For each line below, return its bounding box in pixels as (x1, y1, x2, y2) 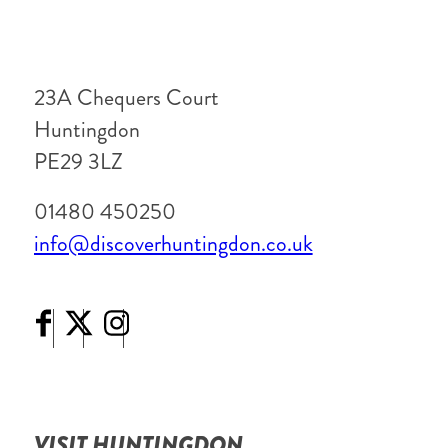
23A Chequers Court (33, 81, 219, 113)
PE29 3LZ (33, 145, 123, 177)
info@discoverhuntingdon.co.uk (33, 228, 313, 260)
